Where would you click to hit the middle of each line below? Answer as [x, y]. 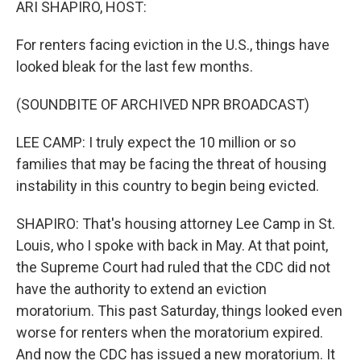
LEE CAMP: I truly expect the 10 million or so [156, 142]
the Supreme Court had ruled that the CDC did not [173, 267]
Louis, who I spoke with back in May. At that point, [172, 245]
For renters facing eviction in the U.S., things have [173, 45]
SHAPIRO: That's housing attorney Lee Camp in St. [176, 224]
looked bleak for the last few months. [135, 66]
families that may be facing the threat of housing [171, 164]
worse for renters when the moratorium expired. [170, 332]
